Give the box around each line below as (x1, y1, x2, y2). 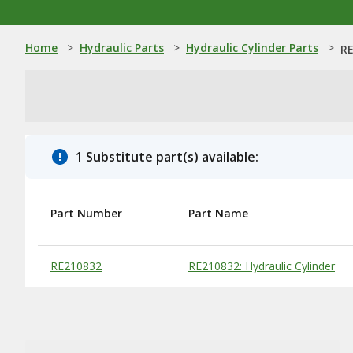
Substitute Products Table (44, 252, 176, 267)
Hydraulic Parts (80, 40, 164, 55)
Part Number (50, 206, 122, 221)
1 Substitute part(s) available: (76, 148, 258, 165)
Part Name (188, 206, 248, 221)
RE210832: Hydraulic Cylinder (188, 258, 335, 273)
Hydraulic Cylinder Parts (186, 40, 318, 55)
